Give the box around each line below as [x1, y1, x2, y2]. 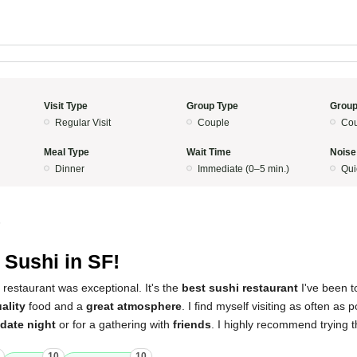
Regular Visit [54, 117, 111, 128]
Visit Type [43, 100, 88, 112]
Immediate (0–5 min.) [198, 163, 289, 175]
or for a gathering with [56, 318, 173, 331]
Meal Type [43, 147, 89, 158]
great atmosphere [86, 300, 182, 312]
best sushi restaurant [182, 281, 298, 294]
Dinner [54, 163, 84, 175]
